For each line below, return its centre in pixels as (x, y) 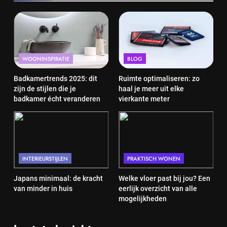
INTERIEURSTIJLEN (45, 158)
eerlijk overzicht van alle (158, 188)
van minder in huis (43, 188)
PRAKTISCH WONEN (154, 158)
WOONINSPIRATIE (46, 59)
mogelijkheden (143, 198)
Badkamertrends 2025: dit (55, 78)
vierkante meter (144, 99)
